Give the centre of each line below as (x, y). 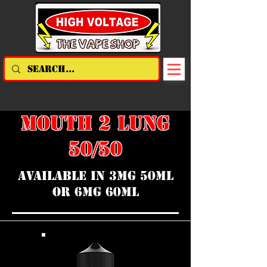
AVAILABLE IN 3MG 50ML (95, 176)
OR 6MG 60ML (95, 192)
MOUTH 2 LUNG (95, 123)
